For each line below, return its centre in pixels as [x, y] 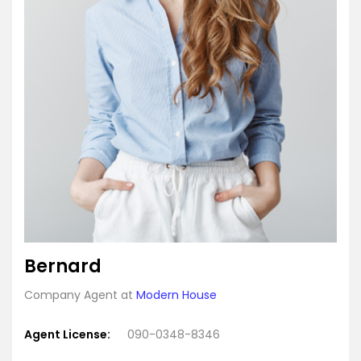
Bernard [63, 267]
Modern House [176, 295]
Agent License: [67, 335]
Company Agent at [80, 295]
